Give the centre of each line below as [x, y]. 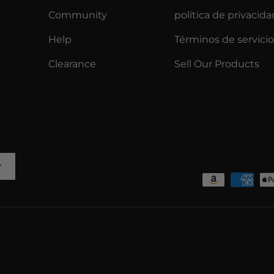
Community [78, 15]
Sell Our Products [217, 64]
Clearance [72, 64]
